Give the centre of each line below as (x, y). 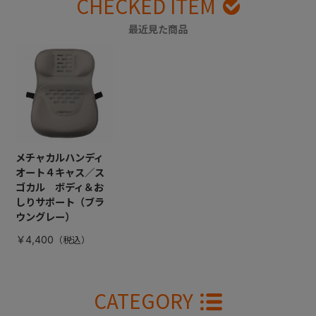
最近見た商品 (158, 30)
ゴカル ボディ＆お (59, 187)
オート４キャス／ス (60, 172)
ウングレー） (45, 217)
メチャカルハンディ (59, 157)
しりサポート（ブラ (60, 202)
